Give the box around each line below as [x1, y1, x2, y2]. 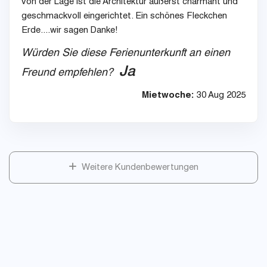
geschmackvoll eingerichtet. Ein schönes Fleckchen [21, 12, 227, 21]
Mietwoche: [142, 91, 194, 101]
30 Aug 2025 [194, 91, 246, 101]
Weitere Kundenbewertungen [77, 163, 198, 173]
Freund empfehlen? [21, 68, 119, 79]
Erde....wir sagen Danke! [21, 26, 117, 36]
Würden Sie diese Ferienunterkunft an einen [21, 48, 230, 60]
